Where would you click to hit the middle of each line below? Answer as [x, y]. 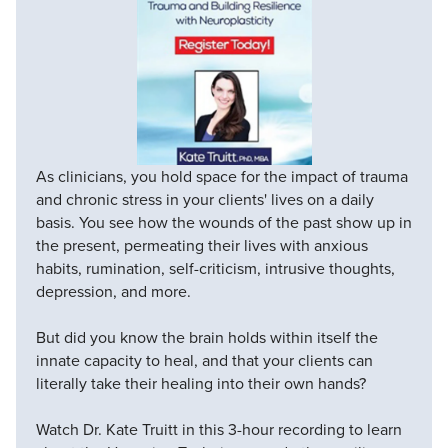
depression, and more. [113, 292]
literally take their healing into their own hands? [201, 384]
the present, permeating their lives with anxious [202, 246]
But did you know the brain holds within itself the [207, 338]
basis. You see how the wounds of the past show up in [224, 223]
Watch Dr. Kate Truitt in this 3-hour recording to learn [219, 430]
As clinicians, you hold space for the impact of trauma [222, 177]
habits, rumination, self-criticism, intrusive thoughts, [215, 269]
